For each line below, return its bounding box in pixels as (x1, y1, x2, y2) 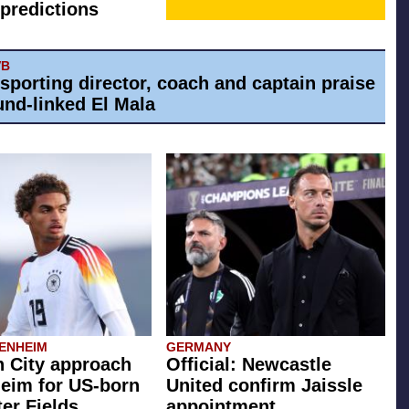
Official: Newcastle (166, 354, 331, 374)
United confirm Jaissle (166, 375, 362, 395)
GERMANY (166, 340, 231, 354)
